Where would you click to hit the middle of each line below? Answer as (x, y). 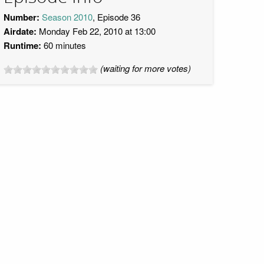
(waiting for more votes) (146, 68)
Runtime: (22, 45)
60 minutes (64, 45)
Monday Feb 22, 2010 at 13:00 (96, 31)
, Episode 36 (116, 17)
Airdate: (20, 31)
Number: (22, 17)
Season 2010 (67, 17)
